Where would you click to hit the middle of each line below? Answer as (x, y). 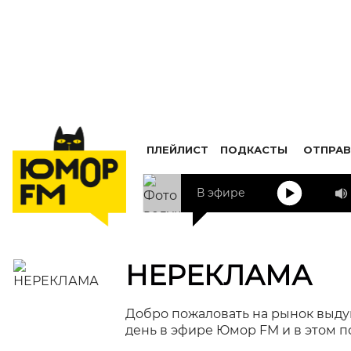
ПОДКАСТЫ (254, 149)
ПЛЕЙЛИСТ (177, 149)
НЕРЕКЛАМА (219, 275)
